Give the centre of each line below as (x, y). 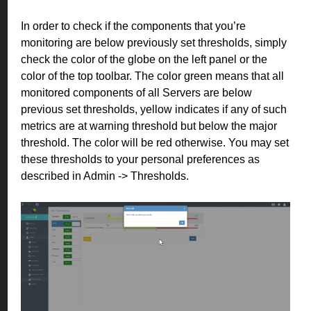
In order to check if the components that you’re (133, 26)
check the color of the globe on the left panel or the (144, 59)
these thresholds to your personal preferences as (140, 159)
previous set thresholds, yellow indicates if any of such (154, 109)
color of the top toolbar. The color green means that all (152, 76)
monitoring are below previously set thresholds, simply (154, 43)
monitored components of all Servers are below (136, 93)
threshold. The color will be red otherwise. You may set (155, 143)
